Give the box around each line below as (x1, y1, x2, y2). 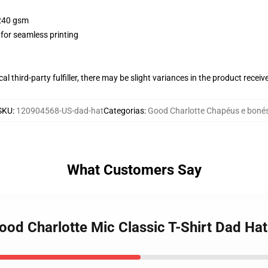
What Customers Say (66, 162, 202, 178)
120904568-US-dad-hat (16, 106, 103, 115)
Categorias (103, 106, 144, 115)
